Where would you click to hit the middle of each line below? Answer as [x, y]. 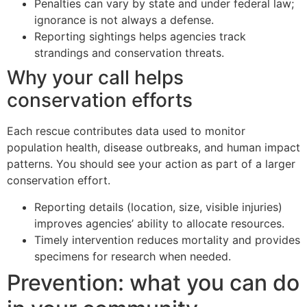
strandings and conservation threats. [129, 53]
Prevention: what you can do [153, 282]
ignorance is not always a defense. [124, 20]
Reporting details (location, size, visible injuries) [158, 207]
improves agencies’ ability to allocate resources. [159, 223]
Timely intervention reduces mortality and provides [167, 240]
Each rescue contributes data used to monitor [126, 131]
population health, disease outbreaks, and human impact [153, 148]
